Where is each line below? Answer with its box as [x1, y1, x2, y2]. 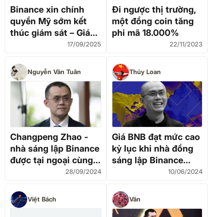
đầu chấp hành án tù [111, 178, 197, 188]
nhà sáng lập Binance [10, 143, 99, 154]
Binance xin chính [10, 4, 84, 15]
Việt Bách [28, 195, 56, 203]
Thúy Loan [129, 68, 161, 76]
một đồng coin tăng [111, 15, 194, 26]
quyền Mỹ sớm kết [10, 15, 87, 26]
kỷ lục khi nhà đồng [111, 143, 193, 154]
